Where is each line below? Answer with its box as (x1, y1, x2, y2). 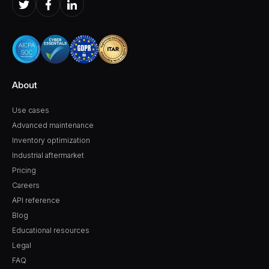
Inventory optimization (12, 135, 90, 145)
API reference (12, 195, 60, 205)
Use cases (12, 105, 49, 115)
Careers (12, 180, 40, 190)
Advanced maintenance (12, 120, 94, 130)
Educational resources (12, 225, 89, 235)
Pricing (12, 165, 36, 175)
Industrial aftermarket (12, 150, 84, 160)
